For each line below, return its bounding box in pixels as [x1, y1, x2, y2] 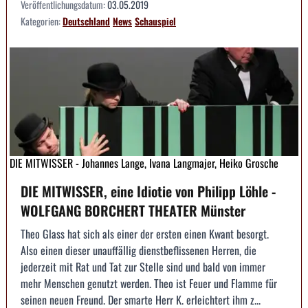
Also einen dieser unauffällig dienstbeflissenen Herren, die [21, 241, 256, 258]
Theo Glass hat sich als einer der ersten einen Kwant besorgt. [21, 225, 269, 242]
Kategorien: [21, 14, 63, 29]
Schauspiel [135, 14, 176, 29]
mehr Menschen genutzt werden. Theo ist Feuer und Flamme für [21, 274, 277, 291]
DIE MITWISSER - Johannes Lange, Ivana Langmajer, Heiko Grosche [10, 154, 278, 171]
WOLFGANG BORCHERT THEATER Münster [21, 199, 245, 221]
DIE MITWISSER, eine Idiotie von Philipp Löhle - [21, 180, 276, 201]
